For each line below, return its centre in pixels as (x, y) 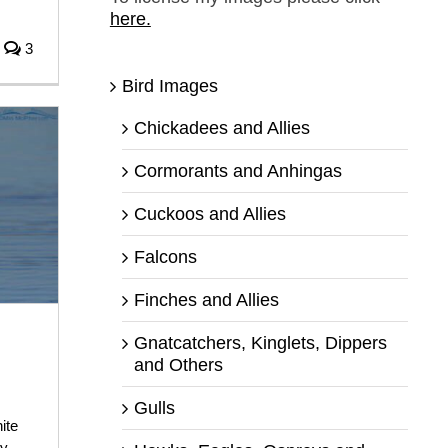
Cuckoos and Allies (209, 213)
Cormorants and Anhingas (237, 170)
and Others (178, 364)
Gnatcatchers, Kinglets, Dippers (260, 342)
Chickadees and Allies (221, 127)
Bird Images (169, 85)
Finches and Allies (206, 299)
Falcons (165, 256)
